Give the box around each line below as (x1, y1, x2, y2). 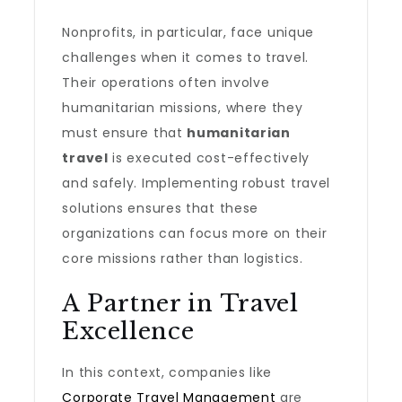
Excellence (62, 317, 195, 345)
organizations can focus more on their (62, 224, 328, 242)
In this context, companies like (62, 363, 273, 381)
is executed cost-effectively (108, 149, 310, 167)
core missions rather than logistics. (62, 249, 303, 267)
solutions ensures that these (62, 199, 259, 217)
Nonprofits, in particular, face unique (62, 23, 315, 41)
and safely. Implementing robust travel (62, 174, 331, 192)
